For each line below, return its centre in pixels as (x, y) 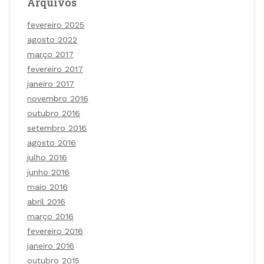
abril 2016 (46, 201)
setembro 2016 (57, 128)
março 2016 (50, 216)
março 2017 (50, 54)
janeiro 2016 (51, 245)
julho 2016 (47, 157)
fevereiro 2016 (55, 231)
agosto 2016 (52, 142)
